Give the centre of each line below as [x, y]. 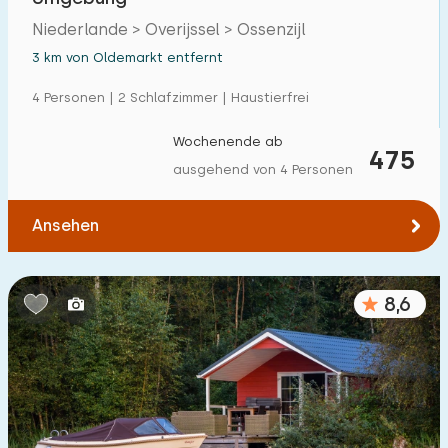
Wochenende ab [228, 141]
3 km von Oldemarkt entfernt [127, 57]
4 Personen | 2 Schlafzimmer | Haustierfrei [170, 97]
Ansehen [65, 225]
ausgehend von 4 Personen [263, 169]
